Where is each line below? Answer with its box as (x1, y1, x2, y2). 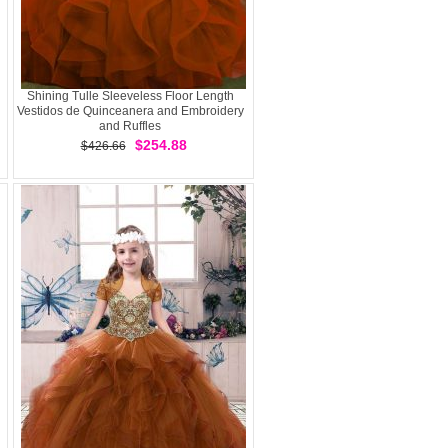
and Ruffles (99, 119, 161, 133)
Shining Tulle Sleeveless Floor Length (26, 89, 234, 103)
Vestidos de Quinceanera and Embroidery (16, 104, 244, 118)
